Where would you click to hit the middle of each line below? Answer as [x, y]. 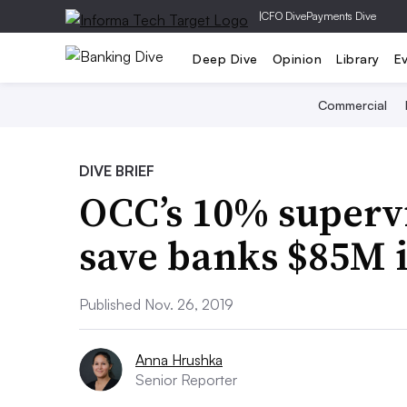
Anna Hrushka [179, 360]
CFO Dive [284, 16]
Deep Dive [225, 58]
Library [358, 58]
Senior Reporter [186, 380]
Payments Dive [341, 16]
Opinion [297, 58]
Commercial [352, 105]
